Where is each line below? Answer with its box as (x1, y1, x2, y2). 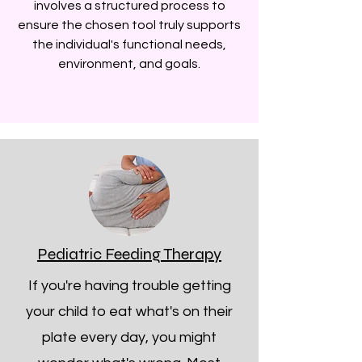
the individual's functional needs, (32, 38, 226, 51)
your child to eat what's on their (26, 304, 233, 319)
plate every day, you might (42, 330, 217, 345)
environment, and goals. (58, 57, 200, 70)
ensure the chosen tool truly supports (18, 19, 241, 32)
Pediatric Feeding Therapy (37, 244, 221, 264)
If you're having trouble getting (27, 278, 231, 293)
